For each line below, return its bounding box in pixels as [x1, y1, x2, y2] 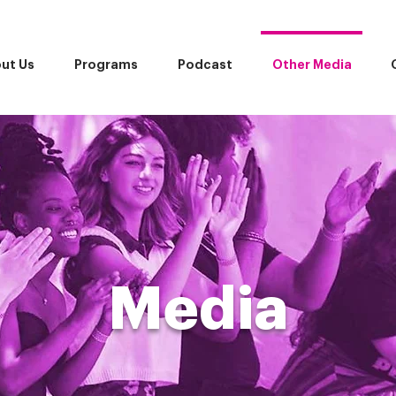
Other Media [271, 58, 352, 71]
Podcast [177, 58, 232, 71]
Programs [73, 58, 138, 71]
